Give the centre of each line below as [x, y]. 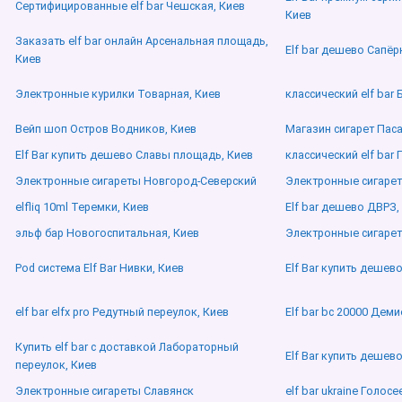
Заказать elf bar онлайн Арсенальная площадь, [142, 41]
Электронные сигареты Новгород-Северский [136, 181]
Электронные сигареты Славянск [105, 391]
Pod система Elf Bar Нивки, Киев [100, 268]
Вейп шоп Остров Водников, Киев [106, 129]
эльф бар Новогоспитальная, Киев [107, 233]
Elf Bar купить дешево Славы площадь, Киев [134, 155]
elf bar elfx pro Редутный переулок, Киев [122, 312]
